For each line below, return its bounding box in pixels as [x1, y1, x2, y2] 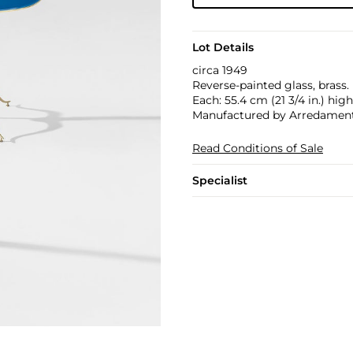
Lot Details [191, 40, 254, 54]
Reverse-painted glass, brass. [191, 78, 349, 92]
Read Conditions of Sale [191, 141, 323, 155]
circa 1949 [191, 63, 247, 77]
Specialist [191, 173, 247, 188]
